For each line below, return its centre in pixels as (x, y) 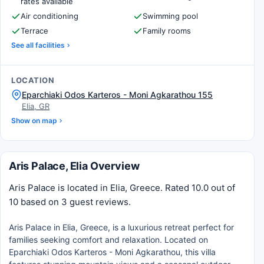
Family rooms (167, 31)
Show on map (34, 121)
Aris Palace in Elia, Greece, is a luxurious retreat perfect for (121, 227)
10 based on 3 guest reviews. (70, 202)
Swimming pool (170, 16)
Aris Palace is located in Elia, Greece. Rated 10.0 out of (122, 188)
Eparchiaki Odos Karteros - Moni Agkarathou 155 (117, 95)
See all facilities (38, 45)
